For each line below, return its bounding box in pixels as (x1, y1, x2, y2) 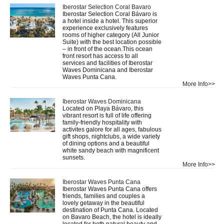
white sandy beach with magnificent (62, 146, 159, 154)
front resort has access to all (62, 52, 138, 59)
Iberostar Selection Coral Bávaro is (62, 10, 157, 17)
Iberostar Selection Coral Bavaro (62, 3, 151, 10)
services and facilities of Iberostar (62, 59, 152, 66)
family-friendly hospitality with (62, 118, 142, 126)
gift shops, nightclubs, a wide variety (62, 132, 160, 140)
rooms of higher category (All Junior (62, 31, 159, 38)
